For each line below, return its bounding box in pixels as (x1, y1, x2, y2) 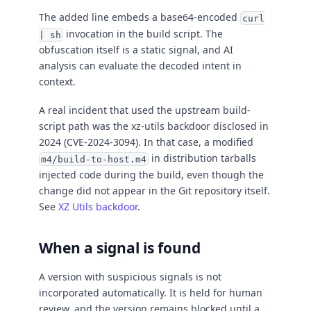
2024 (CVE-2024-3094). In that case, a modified (39, 135, 253, 149)
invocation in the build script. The (62, 26, 223, 40)
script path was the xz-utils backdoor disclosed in (39, 119, 269, 133)
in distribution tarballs (148, 151, 256, 165)
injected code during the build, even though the (39, 167, 264, 181)
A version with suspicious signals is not (39, 270, 221, 284)
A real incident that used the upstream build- (39, 103, 251, 117)
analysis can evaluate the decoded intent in (39, 59, 242, 73)
